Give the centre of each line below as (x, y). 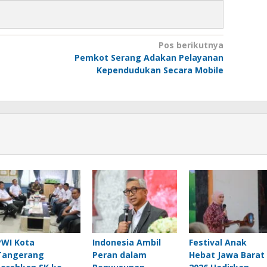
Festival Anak (218, 243)
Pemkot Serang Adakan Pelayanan (149, 58)
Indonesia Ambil (126, 243)
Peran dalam (119, 255)
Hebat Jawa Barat (226, 255)
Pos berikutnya (191, 45)
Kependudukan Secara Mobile (160, 70)
